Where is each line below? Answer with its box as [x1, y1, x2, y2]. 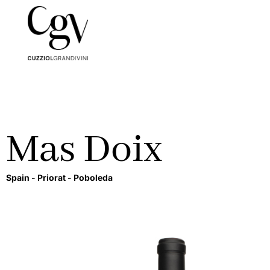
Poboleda [74, 172, 115, 183]
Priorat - [37, 172, 74, 183]
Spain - [6, 172, 37, 183]
